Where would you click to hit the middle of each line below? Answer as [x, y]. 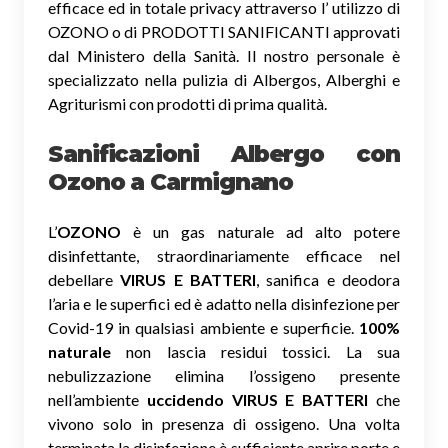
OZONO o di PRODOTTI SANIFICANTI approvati [224, 31]
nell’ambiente [97, 399]
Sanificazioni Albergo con [224, 153]
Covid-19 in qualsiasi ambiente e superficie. [203, 327]
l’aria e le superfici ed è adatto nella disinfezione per [224, 303]
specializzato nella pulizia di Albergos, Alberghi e [224, 79]
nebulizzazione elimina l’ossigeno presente [224, 375]
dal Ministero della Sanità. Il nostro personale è [224, 55]
